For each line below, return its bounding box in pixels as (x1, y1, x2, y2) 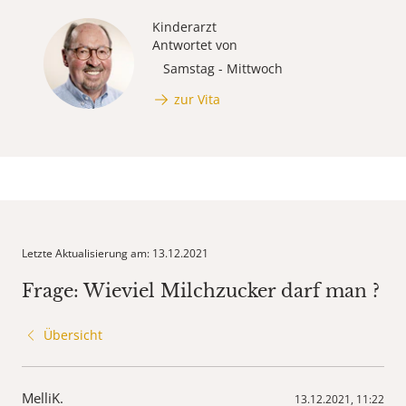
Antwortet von (152, 36, 237, 54)
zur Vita (174, 90, 220, 108)
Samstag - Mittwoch (163, 59, 283, 77)
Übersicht (43, 326, 102, 344)
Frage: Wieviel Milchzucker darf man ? (22, 280, 380, 303)
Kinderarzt (152, 18, 217, 36)
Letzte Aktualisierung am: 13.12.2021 (22, 246, 208, 262)
